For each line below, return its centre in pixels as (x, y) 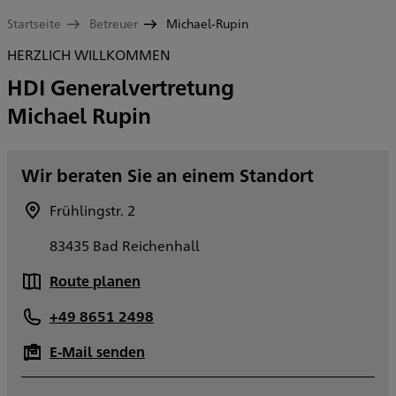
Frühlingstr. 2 (92, 210)
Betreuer (114, 23)
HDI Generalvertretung (121, 87)
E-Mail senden (97, 352)
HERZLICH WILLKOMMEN (89, 55)
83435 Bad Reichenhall (125, 246)
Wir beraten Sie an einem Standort (168, 175)
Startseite (34, 23)
